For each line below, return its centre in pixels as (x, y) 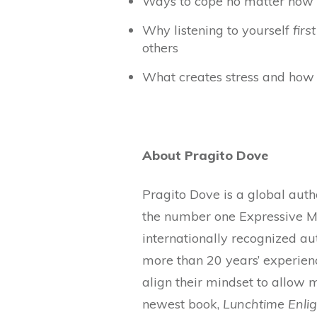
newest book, (183, 304)
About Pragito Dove (205, 155)
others (160, 48)
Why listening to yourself (218, 30)
